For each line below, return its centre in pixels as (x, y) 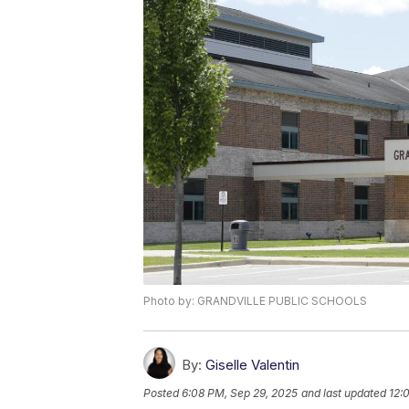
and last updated (344, 393)
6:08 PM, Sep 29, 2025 (240, 393)
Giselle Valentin (252, 364)
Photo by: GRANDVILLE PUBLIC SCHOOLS (255, 300)
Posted (163, 393)
